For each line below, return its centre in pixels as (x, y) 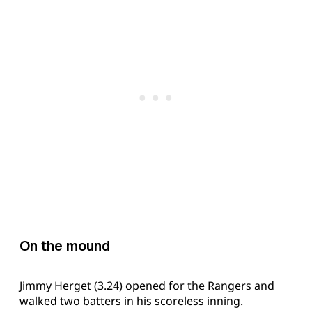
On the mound (65, 246)
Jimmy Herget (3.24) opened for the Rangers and (147, 285)
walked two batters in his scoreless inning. (131, 301)
